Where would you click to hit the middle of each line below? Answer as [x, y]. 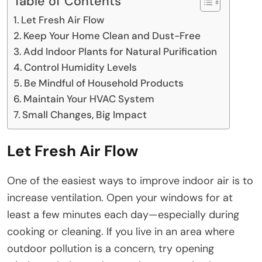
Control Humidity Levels [81, 67]
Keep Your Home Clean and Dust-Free [112, 35]
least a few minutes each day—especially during [123, 214]
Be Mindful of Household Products [104, 83]
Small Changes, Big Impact [85, 114]
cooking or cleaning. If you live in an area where [121, 231]
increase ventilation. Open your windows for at [120, 197]
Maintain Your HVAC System [89, 99]
